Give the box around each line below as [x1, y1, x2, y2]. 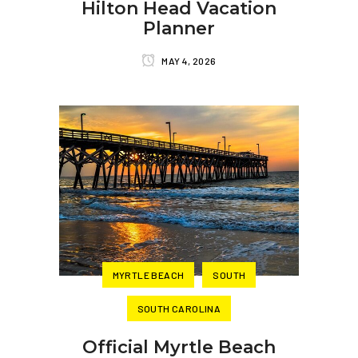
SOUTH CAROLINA [137, 302, 221, 314]
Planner [143, 18, 215, 39]
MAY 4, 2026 [159, 55, 217, 66]
